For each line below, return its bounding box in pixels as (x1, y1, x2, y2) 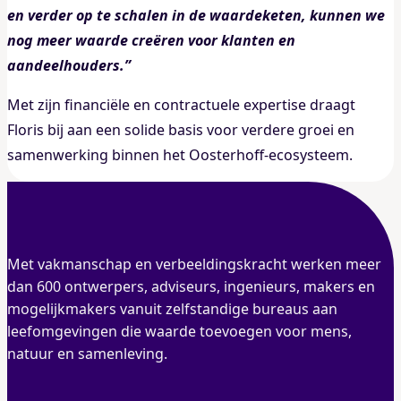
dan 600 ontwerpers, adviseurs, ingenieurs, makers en (7, 276, 375, 296)
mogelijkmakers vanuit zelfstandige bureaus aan (7, 298, 337, 319)
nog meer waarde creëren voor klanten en (7, 30, 295, 50)
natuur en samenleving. (7, 343, 167, 363)
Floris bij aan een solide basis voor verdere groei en (7, 119, 354, 140)
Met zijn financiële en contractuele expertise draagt (7, 94, 355, 115)
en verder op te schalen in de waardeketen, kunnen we (7, 4, 385, 25)
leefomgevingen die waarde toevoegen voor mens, (7, 320, 352, 341)
